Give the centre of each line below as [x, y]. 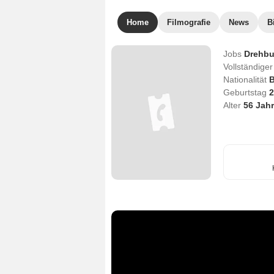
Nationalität [246, 80]
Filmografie [189, 22]
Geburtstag [246, 92]
